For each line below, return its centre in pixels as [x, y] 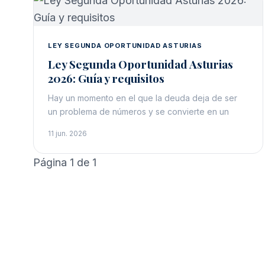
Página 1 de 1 [65, 162]
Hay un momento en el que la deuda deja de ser [143, 98]
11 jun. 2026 [67, 133]
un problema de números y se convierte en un [138, 112]
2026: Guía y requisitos [106, 78]
